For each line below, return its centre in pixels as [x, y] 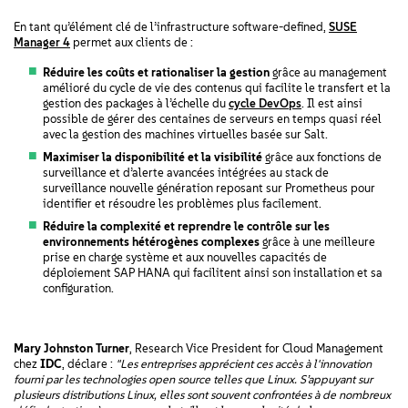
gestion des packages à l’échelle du [136, 103]
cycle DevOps [265, 103]
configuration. [78, 288]
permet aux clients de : [132, 42]
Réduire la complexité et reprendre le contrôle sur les [186, 226]
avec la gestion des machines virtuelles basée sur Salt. [185, 134]
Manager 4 [42, 42]
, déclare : [89, 364]
